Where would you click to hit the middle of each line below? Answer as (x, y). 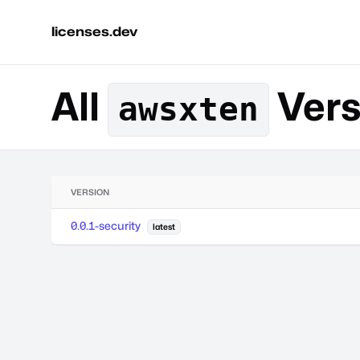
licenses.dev (94, 32)
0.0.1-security (106, 225)
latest (164, 227)
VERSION (90, 192)
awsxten (188, 109)
